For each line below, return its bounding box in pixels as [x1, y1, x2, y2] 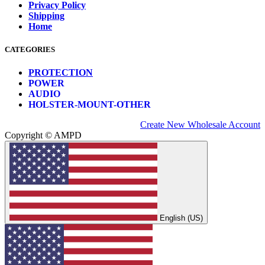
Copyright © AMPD [5, 130, 82, 141]
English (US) [160, 214, 203, 223]
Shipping [28, 11, 64, 21]
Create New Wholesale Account [140, 119, 260, 130]
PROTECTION [28, 67, 93, 78]
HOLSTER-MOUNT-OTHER [28, 99, 151, 110]
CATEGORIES [5, 45, 55, 54]
